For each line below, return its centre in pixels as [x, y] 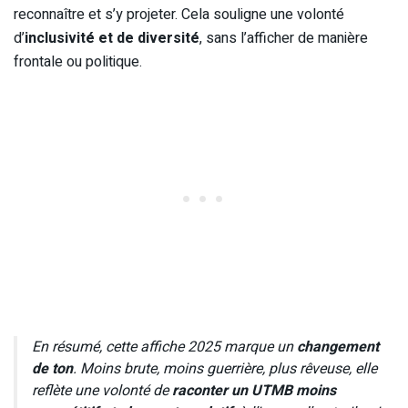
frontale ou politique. [78, 61]
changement [338, 347]
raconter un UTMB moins [254, 390]
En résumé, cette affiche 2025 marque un [164, 347]
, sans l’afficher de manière [284, 38]
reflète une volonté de [102, 390]
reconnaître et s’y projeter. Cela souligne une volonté [179, 14]
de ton [52, 368]
